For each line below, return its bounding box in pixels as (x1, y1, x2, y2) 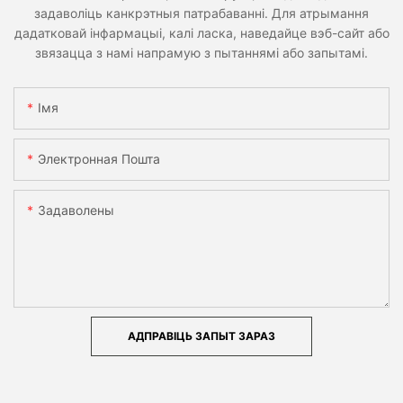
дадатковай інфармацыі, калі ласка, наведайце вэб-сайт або (13, 24, 390, 40)
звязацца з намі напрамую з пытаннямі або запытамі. (35, 44, 368, 60)
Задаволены (38, 202, 114, 219)
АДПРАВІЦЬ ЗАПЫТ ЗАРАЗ (128, 329, 275, 344)
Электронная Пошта (38, 151, 160, 167)
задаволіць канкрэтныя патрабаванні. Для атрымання (34, 4, 369, 21)
